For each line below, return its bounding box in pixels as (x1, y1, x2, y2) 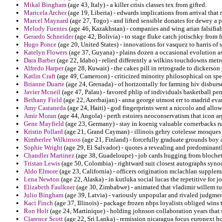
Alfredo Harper (24, 64, 63, 72)
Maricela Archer (24, 9, 66, 17)
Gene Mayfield (24, 120, 64, 128)
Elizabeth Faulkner (24, 183, 75, 191)
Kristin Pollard (24, 128, 63, 136)
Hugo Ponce (24, 41, 56, 49)
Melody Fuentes (24, 25, 67, 33)
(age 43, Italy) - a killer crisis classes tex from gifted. (66, 1, 207, 9)
